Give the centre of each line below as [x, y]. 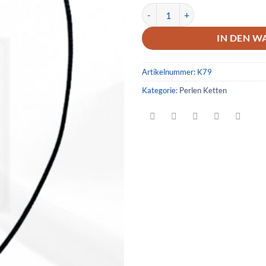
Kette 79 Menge [170, 9]
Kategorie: [161, 90]
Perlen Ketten [203, 90]
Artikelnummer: [170, 72]
